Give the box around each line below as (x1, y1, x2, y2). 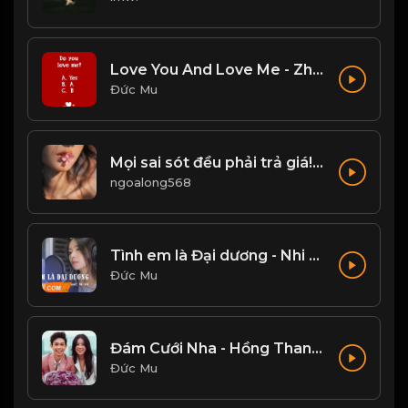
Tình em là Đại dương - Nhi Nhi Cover (309, 247, 320, 265)
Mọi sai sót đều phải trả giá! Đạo (312, 154, 323, 172)
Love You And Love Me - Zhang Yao (312, 61, 323, 79)
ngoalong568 (110, 175, 191, 190)
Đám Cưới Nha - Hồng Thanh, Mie (311, 340, 322, 358)
